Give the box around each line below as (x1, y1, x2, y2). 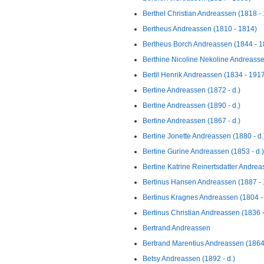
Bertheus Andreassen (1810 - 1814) (143, 25, 257, 33)
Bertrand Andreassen (143, 224, 210, 232)
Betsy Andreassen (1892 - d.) (143, 255, 235, 263)
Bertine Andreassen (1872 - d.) (143, 86, 240, 94)
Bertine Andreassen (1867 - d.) (143, 117, 240, 125)
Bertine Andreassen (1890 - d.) (143, 101, 240, 110)
